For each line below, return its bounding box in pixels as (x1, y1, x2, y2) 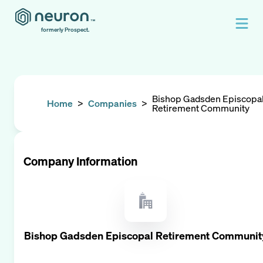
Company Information (23, 153, 137, 169)
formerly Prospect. (41, 26, 89, 33)
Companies (88, 97, 137, 110)
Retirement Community (152, 102, 249, 114)
